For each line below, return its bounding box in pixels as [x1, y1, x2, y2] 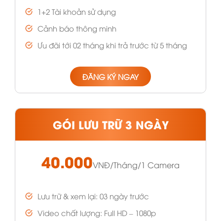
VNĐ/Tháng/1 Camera [93, 159, 180, 170]
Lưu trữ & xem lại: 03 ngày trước [37, 190, 149, 201]
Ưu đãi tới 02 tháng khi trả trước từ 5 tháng [37, 40, 187, 50]
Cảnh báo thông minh [37, 23, 116, 34]
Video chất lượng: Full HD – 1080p [37, 207, 156, 218]
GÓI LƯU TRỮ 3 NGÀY [52, 116, 169, 132]
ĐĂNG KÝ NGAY [82, 71, 139, 81]
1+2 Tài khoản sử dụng [37, 6, 116, 17]
